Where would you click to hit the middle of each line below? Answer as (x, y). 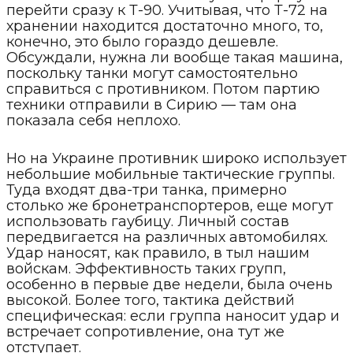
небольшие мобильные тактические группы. (171, 174)
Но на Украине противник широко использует (176, 158)
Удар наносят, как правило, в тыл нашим (158, 253)
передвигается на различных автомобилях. (167, 237)
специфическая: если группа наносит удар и (173, 316)
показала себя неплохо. (93, 120)
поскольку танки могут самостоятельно (152, 73)
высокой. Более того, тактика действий (150, 300)
